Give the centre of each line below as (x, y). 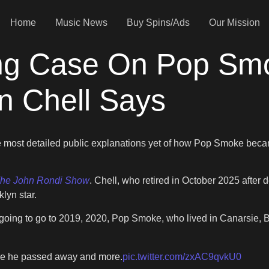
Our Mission (234, 23)
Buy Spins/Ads (158, 23)
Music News (81, 23)
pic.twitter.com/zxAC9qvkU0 (182, 256)
